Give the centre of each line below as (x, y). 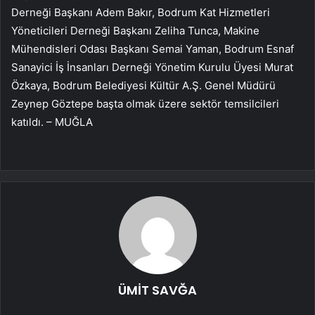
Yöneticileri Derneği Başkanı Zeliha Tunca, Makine (135, 31)
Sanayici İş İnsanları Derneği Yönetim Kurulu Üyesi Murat (152, 67)
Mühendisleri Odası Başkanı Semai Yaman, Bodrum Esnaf (153, 49)
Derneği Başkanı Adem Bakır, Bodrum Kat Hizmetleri (141, 13)
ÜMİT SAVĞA (157, 290)
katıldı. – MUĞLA (52, 122)
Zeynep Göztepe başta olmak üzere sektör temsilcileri (145, 104)
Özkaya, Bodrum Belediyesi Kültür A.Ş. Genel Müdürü (143, 86)
